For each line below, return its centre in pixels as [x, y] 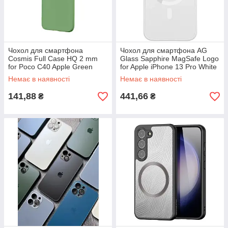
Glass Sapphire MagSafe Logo [169, 59]
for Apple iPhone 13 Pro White [168, 67]
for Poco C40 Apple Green [50, 67]
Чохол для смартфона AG [164, 50]
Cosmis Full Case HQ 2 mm [53, 59]
